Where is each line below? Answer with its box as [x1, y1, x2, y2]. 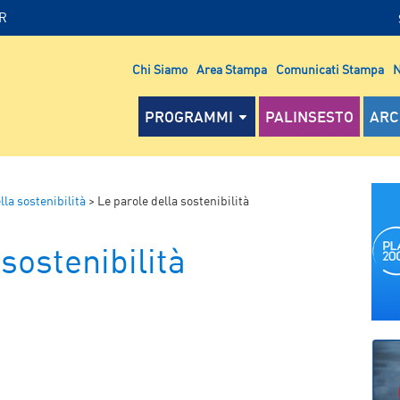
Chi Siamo [132, 61, 187, 77]
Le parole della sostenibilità [97, 192, 249, 209]
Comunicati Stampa [276, 61, 384, 77]
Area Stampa [196, 61, 267, 77]
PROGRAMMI [145, 106, 233, 126]
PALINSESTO [265, 106, 354, 126]
